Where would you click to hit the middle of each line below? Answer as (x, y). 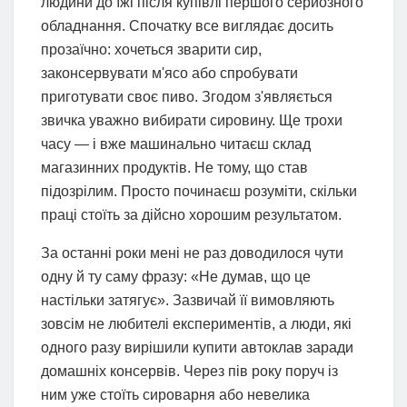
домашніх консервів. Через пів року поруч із (189, 372)
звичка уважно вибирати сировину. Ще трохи (192, 121)
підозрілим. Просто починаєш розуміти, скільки (199, 192)
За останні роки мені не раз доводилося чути (192, 253)
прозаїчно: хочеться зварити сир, (151, 50)
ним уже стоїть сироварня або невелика (175, 395)
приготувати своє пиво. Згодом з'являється (187, 97)
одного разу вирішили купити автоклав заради (197, 348)
